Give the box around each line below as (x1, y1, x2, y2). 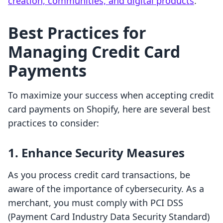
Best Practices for (8, 22, 146, 44)
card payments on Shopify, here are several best (8, 103, 211, 115)
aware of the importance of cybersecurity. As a (8, 183, 204, 195)
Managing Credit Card (8, 41, 180, 63)
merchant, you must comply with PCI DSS (8, 197, 183, 209)
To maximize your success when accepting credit (8, 89, 214, 102)
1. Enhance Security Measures (8, 144, 185, 161)
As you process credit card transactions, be (8, 169, 190, 181)
